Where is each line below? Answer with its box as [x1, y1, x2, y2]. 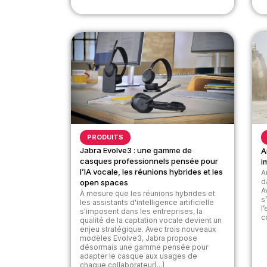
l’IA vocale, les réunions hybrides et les [80, 166, 223, 176]
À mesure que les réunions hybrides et [80, 188, 216, 198]
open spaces [80, 177, 129, 187]
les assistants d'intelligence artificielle [80, 197, 215, 207]
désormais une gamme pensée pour [80, 242, 209, 252]
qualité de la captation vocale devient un [80, 215, 222, 225]
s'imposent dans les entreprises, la [80, 206, 203, 216]
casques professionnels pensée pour [80, 156, 219, 166]
